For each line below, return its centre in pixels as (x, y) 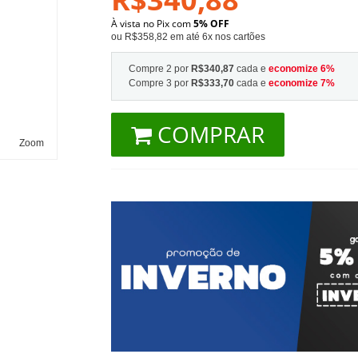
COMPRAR (211, 134)
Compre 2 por (159, 68)
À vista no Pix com (152, 23)
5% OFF (211, 23)
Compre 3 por (159, 83)
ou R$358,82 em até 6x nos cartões (188, 36)
